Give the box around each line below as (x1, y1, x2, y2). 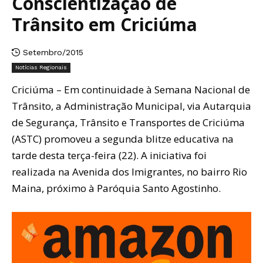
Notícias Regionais (15, 63, 67, 70)
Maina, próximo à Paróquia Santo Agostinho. (12, 181, 221, 195)
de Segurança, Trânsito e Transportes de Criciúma (12, 115, 245, 129)
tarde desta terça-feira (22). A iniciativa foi (12, 148, 207, 162)
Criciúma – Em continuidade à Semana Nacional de (12, 82, 250, 96)
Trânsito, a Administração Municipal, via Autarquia (12, 99, 251, 113)
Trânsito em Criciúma (12, 12, 197, 37)
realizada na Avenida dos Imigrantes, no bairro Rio (12, 164, 247, 178)
